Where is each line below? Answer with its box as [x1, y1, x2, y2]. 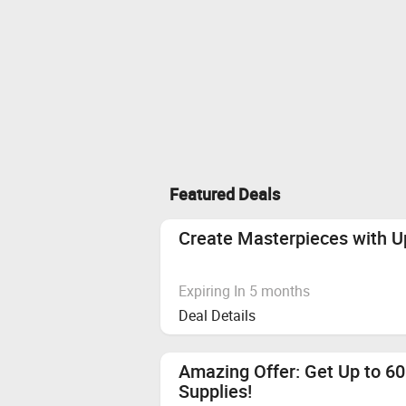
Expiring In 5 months [179, 280, 310, 301]
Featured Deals [169, 182, 280, 205]
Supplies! [179, 378, 252, 403]
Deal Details [179, 304, 256, 325]
